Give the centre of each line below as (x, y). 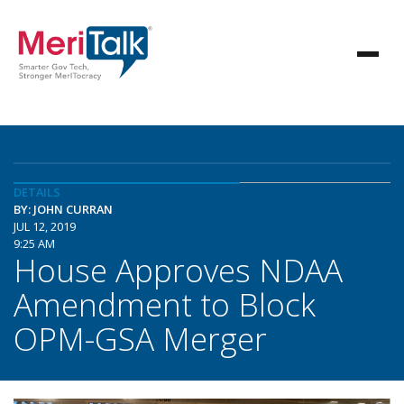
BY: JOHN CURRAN (63, 209)
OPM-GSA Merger (140, 338)
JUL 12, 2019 (45, 226)
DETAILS (37, 192)
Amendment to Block (165, 304)
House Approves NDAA (178, 270)
